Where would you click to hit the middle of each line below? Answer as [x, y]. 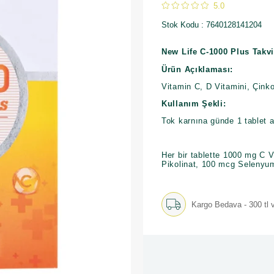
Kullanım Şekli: [194, 104]
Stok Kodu [180, 25]
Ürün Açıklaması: [198, 69]
